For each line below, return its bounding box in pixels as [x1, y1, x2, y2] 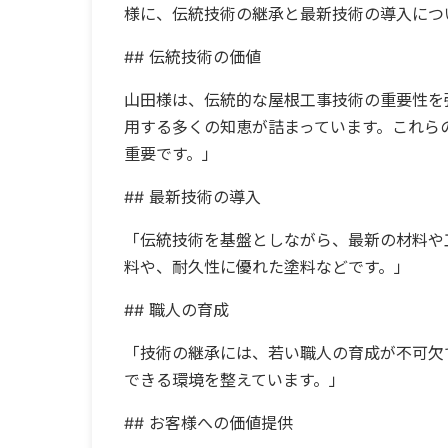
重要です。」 [124, 144, 218, 164]
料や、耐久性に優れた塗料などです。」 [124, 257, 410, 277]
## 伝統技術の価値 [124, 47, 261, 67]
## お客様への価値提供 [124, 413, 293, 433]
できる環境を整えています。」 [124, 370, 345, 390]
